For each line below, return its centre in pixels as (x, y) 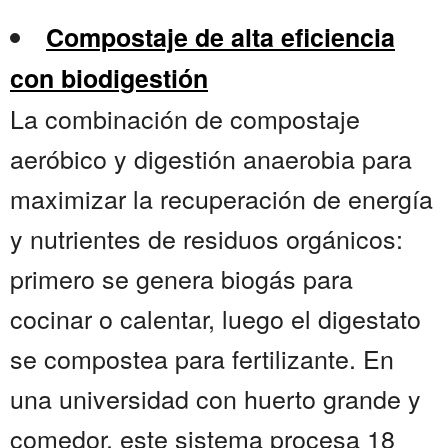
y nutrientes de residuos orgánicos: (206, 238)
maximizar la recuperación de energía (221, 198)
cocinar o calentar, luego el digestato (215, 318)
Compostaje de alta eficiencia (220, 37)
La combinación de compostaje (185, 118)
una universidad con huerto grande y (215, 398)
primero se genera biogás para (181, 278)
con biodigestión (109, 78)
